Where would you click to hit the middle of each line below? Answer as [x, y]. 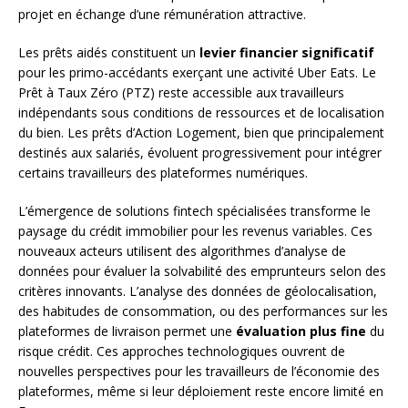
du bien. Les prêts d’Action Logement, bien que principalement [201, 132]
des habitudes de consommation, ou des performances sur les [203, 311]
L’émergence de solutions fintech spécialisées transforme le [194, 210]
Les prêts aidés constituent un [109, 52]
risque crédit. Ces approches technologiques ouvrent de [182, 351]
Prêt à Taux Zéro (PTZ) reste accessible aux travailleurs [181, 92]
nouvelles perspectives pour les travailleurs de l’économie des [199, 371]
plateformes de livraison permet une [127, 331]
